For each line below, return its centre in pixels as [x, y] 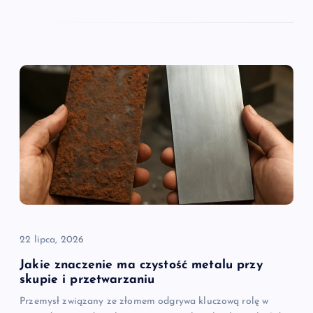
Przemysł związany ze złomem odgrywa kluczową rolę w [144, 301]
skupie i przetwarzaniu [87, 279]
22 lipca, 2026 [52, 240]
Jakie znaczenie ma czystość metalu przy [141, 265]
